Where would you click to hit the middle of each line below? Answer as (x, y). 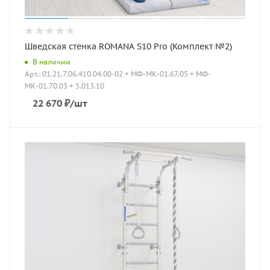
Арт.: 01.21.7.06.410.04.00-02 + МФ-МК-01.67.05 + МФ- (118, 74)
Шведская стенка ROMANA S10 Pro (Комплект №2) (128, 46)
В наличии (52, 61)
